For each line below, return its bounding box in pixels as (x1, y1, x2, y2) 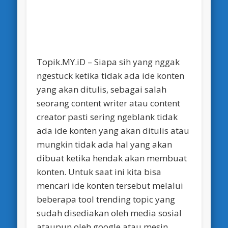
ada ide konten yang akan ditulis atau (37, 125, 190, 137)
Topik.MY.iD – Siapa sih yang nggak (37, 56, 180, 68)
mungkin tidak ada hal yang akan (37, 138, 173, 151)
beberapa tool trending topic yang (37, 193, 176, 206)
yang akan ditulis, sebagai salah (37, 83, 167, 96)
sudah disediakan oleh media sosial (37, 207, 182, 219)
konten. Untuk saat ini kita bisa (37, 166, 162, 178)
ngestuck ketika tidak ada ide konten (37, 70, 185, 82)
